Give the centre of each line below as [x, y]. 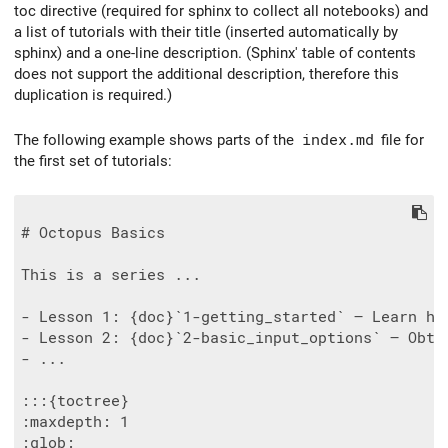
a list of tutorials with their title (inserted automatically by [206, 31]
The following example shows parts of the [156, 139]
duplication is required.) [93, 94]
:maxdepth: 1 [75, 422]
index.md [337, 139]
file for [400, 139]
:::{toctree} [75, 401]
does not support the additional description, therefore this [206, 73]
